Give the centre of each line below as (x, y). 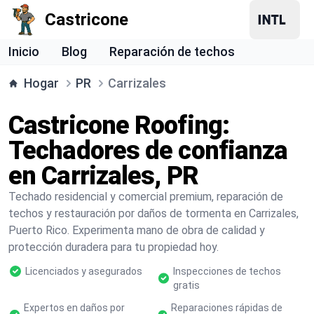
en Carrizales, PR (103, 176)
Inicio (24, 52)
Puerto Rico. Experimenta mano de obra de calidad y (137, 230)
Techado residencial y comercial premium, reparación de (146, 197)
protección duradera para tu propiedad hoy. (114, 247)
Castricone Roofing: (119, 125)
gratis (186, 285)
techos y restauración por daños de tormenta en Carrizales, (153, 213)
